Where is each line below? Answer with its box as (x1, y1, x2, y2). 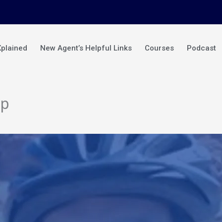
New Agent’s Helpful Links (40, 43, 132, 53)
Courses (145, 43, 174, 53)
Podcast (187, 43, 217, 53)
